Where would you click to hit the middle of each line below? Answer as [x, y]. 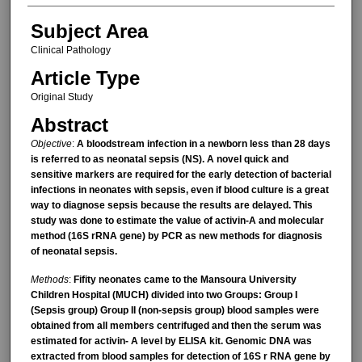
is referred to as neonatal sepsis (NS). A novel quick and [159, 160]
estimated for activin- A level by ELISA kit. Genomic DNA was [171, 341]
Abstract [69, 125]
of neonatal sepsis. [74, 252]
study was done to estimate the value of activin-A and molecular [177, 221]
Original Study [61, 97]
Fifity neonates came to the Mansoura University [185, 279]
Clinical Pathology [70, 50]
